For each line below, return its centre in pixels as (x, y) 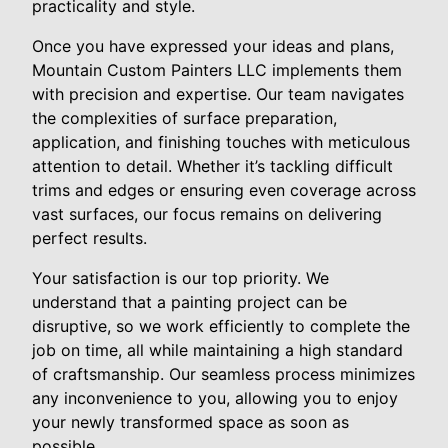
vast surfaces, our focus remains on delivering (207, 214)
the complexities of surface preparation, (184, 118)
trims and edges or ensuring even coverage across (224, 190)
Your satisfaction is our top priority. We (180, 278)
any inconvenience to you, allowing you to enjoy (215, 398)
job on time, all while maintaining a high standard (217, 350)
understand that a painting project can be (189, 302)
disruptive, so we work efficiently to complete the (221, 326)
